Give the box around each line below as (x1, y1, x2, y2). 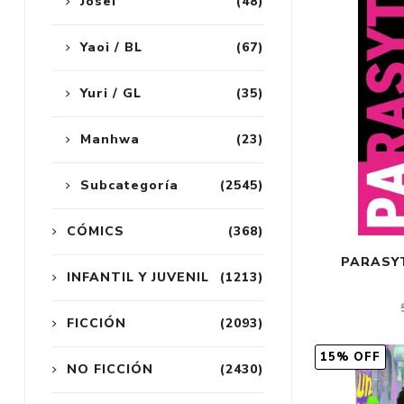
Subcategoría (79, 177, 179, 195)
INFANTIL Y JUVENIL (66, 269, 209, 287)
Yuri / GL (79, 85, 142, 103)
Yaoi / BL (79, 39, 142, 57)
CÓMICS (66, 223, 124, 241)
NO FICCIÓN (66, 361, 153, 379)
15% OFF (320, 348, 381, 365)
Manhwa (79, 131, 140, 149)
